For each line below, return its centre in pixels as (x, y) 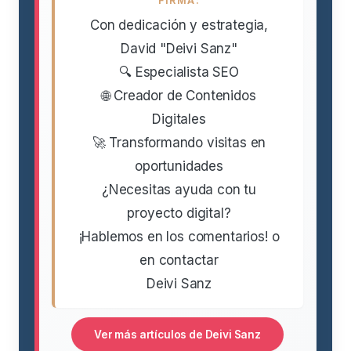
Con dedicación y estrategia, (179, 25)
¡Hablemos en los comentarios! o (179, 237)
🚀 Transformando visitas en (179, 143)
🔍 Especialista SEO (179, 72)
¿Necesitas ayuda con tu (179, 190)
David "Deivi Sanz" (179, 49)
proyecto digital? (179, 213)
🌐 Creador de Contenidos (179, 96)
